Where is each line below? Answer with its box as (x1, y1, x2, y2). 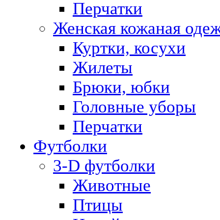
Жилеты (73, 58, 133, 77)
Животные (73, 176, 151, 195)
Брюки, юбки (73, 78, 170, 97)
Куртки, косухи (73, 38, 186, 57)
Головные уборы (73, 97, 196, 116)
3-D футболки (53, 156, 155, 175)
